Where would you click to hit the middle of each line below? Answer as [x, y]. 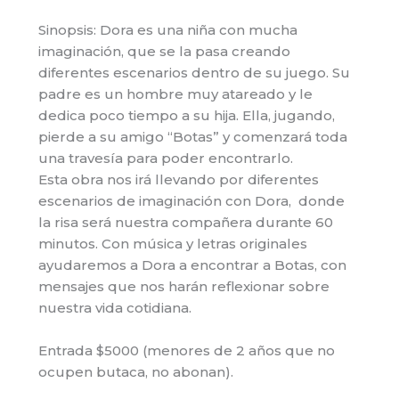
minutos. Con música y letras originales [173, 244]
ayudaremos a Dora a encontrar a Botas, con [193, 265]
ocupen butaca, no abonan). [136, 372]
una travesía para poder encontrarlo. [166, 159]
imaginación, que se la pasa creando [165, 52]
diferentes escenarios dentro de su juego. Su [195, 73]
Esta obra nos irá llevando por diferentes [179, 180]
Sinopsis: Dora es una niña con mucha [168, 30]
